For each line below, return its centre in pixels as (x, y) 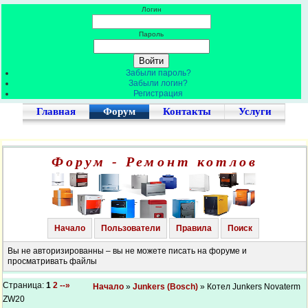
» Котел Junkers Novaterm (249, 287)
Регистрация (158, 93)
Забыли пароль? (158, 73)
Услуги (255, 111)
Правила (194, 228)
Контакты (187, 111)
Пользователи (130, 228)
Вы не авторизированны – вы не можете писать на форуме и (127, 251)
